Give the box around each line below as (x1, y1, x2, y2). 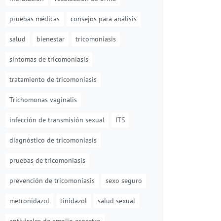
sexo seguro (106, 176, 142, 185)
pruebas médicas (9, 14, 60, 23)
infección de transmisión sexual (9, 115, 105, 124)
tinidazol (60, 196, 87, 205)
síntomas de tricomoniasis (9, 55, 88, 64)
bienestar (37, 35, 65, 43)
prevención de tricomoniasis (9, 176, 95, 185)
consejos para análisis (71, 14, 137, 23)
